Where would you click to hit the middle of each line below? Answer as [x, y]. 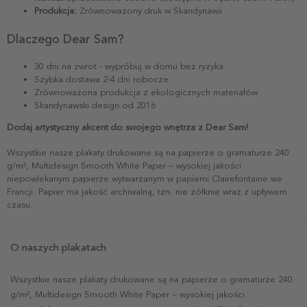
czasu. [20, 205]
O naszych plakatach [58, 247]
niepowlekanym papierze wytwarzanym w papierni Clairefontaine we [145, 179]
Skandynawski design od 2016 [95, 105]
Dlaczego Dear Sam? [65, 39]
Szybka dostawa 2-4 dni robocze [101, 79]
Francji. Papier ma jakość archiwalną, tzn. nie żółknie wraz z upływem [147, 192]
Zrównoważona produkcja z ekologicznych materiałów [146, 92]
